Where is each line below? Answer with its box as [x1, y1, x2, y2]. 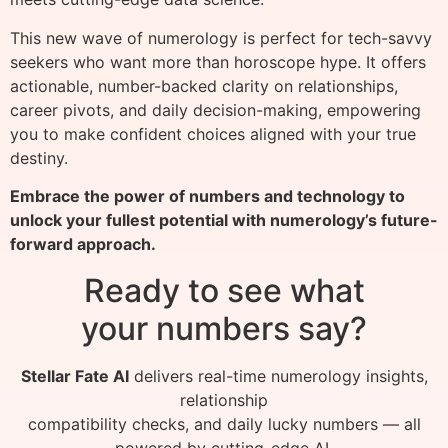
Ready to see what [83, 271, 365, 311]
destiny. [10, 147, 68, 168]
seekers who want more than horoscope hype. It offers [10, 51, 426, 72]
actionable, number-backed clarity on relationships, [10, 75, 398, 96]
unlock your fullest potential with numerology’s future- [10, 210, 438, 231]
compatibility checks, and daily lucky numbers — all [27, 414, 421, 435]
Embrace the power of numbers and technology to [10, 186, 405, 207]
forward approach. [10, 234, 156, 255]
